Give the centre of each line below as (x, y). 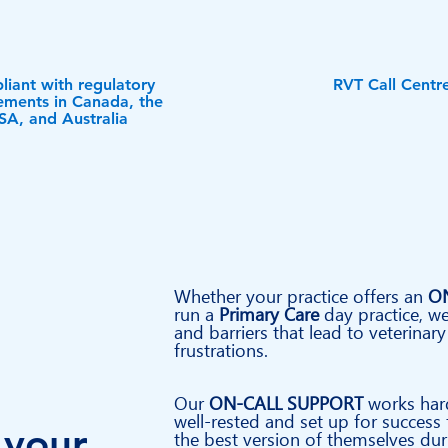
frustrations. (221, 350)
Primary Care (269, 314)
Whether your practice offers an (301, 296)
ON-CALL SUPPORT (286, 403)
